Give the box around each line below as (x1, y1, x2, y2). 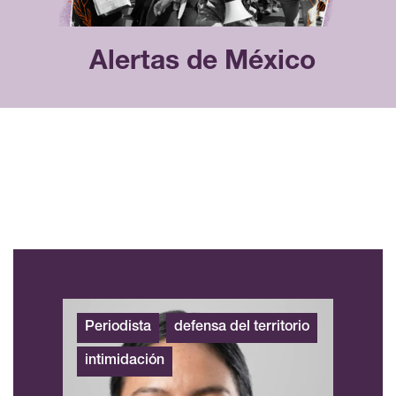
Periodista (85, 321, 151, 336)
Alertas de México (88, 50, 316, 78)
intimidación (85, 354, 164, 369)
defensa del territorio (174, 321, 309, 336)
